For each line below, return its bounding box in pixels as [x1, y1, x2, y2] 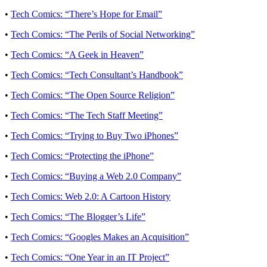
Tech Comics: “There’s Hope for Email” [11, 8, 162, 19]
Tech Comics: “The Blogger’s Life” [11, 211, 145, 222]
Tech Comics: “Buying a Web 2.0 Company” [11, 170, 181, 181]
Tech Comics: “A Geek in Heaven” [11, 49, 144, 60]
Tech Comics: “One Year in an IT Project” [11, 252, 169, 262]
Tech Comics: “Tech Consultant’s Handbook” [11, 69, 183, 80]
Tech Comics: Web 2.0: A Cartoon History [11, 191, 170, 201]
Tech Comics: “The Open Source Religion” [11, 89, 175, 100]
